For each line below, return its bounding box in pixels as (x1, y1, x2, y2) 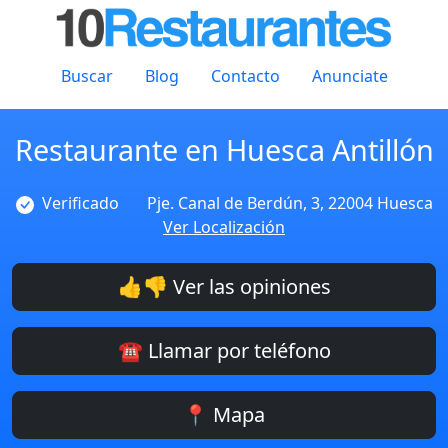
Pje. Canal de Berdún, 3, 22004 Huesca (146, 192, 433, 214)
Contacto (210, 65, 280, 87)
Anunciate (311, 65, 388, 87)
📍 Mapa (183, 401, 265, 428)
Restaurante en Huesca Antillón (14, 130, 434, 169)
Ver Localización (163, 216, 285, 238)
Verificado (41, 192, 119, 214)
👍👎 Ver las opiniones (117, 273, 331, 300)
